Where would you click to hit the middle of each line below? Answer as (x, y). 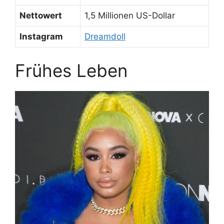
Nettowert (41, 15)
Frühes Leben (71, 71)
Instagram (41, 36)
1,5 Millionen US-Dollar (130, 15)
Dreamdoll (105, 36)
